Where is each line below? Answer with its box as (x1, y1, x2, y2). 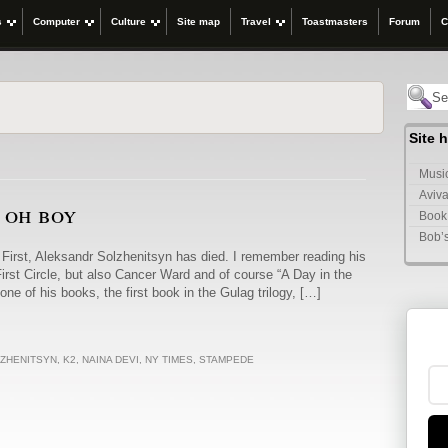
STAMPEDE (199, 353, 254, 365)
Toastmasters (302, 16, 368, 27)
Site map (177, 16, 220, 27)
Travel (241, 16, 271, 27)
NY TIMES (145, 353, 193, 365)
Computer (33, 16, 80, 27)
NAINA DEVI (82, 353, 139, 365)
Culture (111, 16, 146, 27)
